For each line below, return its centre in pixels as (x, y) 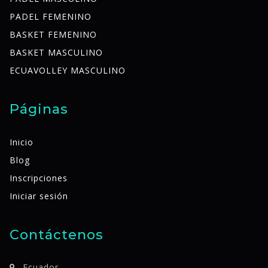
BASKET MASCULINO (56, 52)
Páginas (39, 109)
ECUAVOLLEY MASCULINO (68, 70)
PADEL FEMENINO (51, 16)
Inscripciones (39, 178)
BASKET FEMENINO (53, 34)
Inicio (22, 142)
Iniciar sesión (39, 196)
